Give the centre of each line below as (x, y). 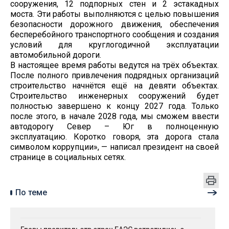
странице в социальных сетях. (68, 157)
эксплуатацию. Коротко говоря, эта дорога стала (114, 136)
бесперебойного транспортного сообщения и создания (114, 34)
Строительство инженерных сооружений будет (114, 96)
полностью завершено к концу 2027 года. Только (114, 106)
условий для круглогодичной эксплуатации (114, 44)
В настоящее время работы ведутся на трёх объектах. (114, 65)
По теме (31, 192)
